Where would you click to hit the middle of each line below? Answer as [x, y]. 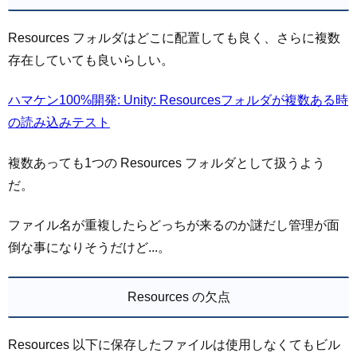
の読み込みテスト [59, 123]
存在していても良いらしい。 [91, 60]
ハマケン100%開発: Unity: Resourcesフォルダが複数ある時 [178, 100]
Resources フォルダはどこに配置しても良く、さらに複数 [174, 37]
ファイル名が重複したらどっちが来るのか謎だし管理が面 [174, 225]
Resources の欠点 [178, 297]
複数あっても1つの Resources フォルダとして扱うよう [167, 163]
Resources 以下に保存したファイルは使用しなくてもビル [174, 345]
